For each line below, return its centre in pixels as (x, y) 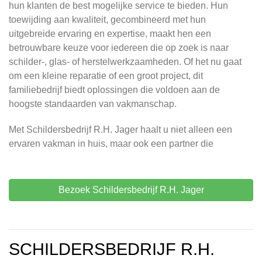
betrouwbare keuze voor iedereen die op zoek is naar (119, 48)
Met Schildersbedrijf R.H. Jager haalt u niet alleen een (120, 130)
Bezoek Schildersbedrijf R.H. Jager (131, 190)
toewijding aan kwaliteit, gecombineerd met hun (107, 20)
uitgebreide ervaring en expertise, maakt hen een (110, 34)
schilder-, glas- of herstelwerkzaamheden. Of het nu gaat (125, 62)
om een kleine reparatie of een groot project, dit (106, 76)
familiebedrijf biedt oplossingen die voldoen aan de (114, 90)
